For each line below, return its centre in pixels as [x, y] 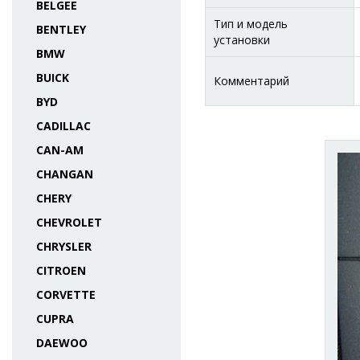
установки [242, 40]
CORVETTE [66, 295]
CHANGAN [65, 174]
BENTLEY [61, 29]
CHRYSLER [64, 246]
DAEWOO [62, 343]
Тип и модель [251, 24]
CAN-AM [60, 150]
